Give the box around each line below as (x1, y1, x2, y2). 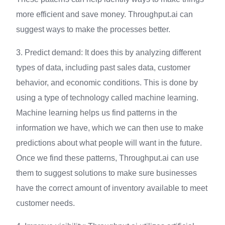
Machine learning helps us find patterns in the (16, 108, 177, 117)
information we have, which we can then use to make (16, 123, 203, 132)
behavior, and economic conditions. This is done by (16, 78, 198, 87)
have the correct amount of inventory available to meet (16, 183, 207, 192)
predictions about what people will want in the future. (16, 138, 202, 147)
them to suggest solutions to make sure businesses (16, 168, 197, 177)
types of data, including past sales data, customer (16, 63, 190, 72)
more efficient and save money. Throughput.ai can (16, 10, 193, 19)
